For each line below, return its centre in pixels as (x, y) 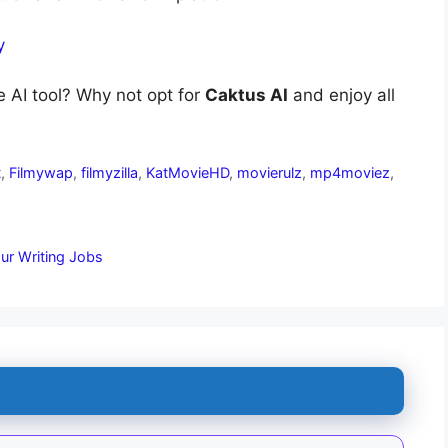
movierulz (270, 173)
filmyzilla (110, 173)
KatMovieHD (188, 173)
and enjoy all (341, 95)
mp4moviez (350, 173)
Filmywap (41, 173)
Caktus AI (246, 95)
